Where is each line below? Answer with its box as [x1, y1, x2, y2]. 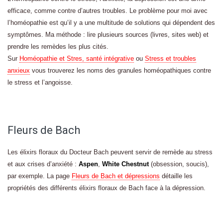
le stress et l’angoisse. [7, 79, 73, 86]
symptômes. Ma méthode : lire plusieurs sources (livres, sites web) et [7, 31, 209, 38]
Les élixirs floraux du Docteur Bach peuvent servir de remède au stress [7, 148, 213, 156]
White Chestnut [102, 160, 149, 168]
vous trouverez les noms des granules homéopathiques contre [30, 67, 211, 74]
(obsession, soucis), [149, 160, 209, 168]
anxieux [7, 67, 30, 74]
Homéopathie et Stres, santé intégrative [19, 55, 134, 62]
